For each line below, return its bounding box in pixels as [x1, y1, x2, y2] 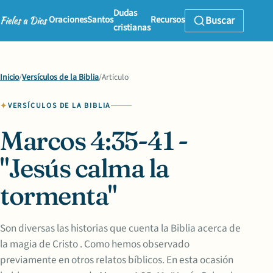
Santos [87, 13, 113, 26]
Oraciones [48, 13, 87, 26]
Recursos [150, 13, 185, 26]
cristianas [113, 21, 151, 34]
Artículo [102, 71, 129, 83]
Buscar [205, 13, 235, 28]
